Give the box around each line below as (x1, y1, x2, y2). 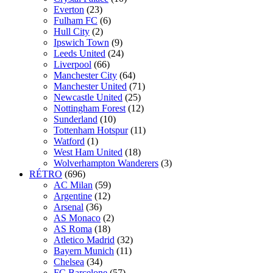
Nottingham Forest (54, 103, 126, 113)
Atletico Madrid (54, 235, 115, 245)
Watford (54, 136, 85, 146)
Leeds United (54, 48, 105, 58)
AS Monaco (54, 213, 101, 223)
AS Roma (54, 224, 92, 234)
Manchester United (54, 81, 127, 91)
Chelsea (54, 257, 84, 267)
